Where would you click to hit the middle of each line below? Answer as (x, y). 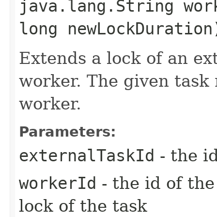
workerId (58, 183)
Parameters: (68, 132)
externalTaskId (87, 155)
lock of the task (83, 206)
